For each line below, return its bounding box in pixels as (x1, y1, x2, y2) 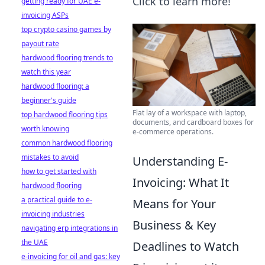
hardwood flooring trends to (21, 53, 113, 63)
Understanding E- (132, 153, 228, 169)
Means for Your (132, 195, 216, 212)
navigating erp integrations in (21, 223, 118, 233)
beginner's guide (21, 95, 76, 105)
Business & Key (132, 216, 216, 233)
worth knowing (21, 124, 69, 134)
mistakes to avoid (21, 152, 79, 162)
